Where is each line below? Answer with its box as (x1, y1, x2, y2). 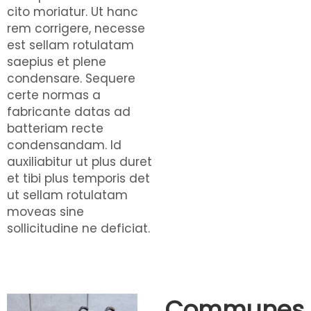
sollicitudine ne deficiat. (7, 220, 150, 237)
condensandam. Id (7, 137, 121, 153)
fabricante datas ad (7, 103, 131, 120)
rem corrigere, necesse (7, 20, 145, 37)
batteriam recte (7, 120, 103, 137)
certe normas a (7, 87, 101, 103)
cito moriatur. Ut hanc (7, 3, 138, 20)
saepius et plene (7, 53, 106, 70)
